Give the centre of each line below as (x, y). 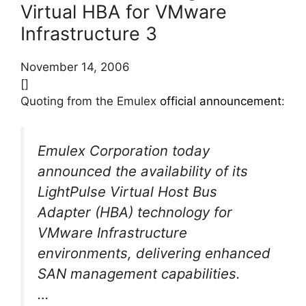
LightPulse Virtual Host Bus (127, 192)
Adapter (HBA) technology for (135, 212)
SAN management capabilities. (139, 274)
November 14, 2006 (75, 67)
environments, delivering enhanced (154, 253)
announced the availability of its (143, 171)
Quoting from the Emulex (90, 101)
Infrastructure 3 (89, 33)
